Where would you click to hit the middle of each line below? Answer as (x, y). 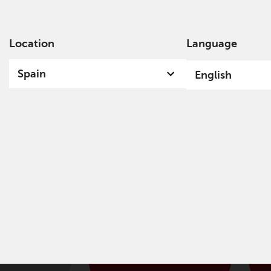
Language (212, 44)
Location (31, 44)
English (214, 75)
